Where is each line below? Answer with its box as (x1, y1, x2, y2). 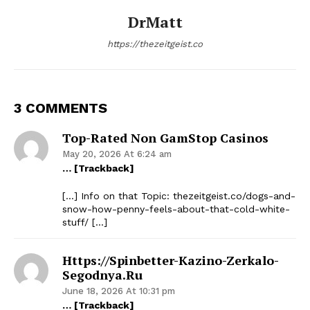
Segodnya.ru (62, 266, 143, 283)
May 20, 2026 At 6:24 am (62, 148, 172, 159)
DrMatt (127, 11, 183, 32)
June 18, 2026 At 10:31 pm (62, 285, 175, 296)
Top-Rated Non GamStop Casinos (62, 129, 268, 146)
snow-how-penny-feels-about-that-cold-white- (62, 203, 290, 215)
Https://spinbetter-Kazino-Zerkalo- (62, 251, 279, 268)
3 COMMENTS (14, 99, 107, 116)
